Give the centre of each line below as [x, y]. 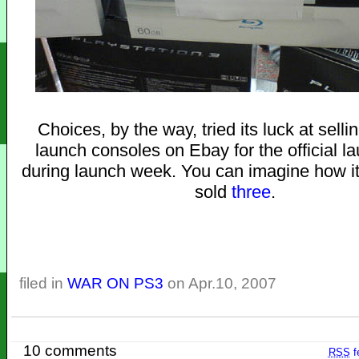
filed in [43, 283]
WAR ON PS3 [115, 283]
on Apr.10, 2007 [220, 283]
